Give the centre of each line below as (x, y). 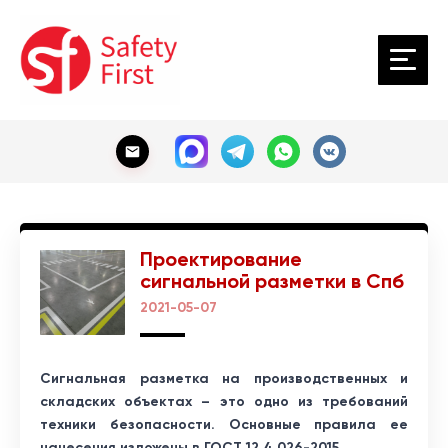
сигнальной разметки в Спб (272, 280)
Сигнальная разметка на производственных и (224, 378)
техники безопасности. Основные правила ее (224, 424)
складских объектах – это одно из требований (224, 401)
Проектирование (221, 258)
